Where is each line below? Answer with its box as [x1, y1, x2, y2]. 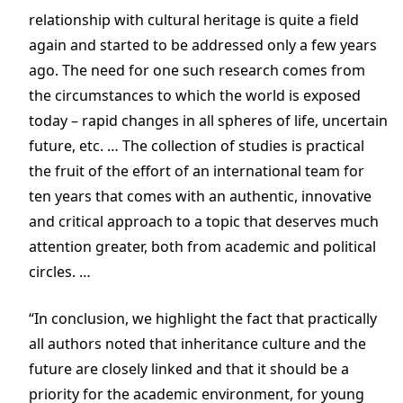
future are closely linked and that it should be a [29, 358, 349, 379]
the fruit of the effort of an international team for [29, 160, 364, 181]
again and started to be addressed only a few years [29, 34, 377, 55]
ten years [29, 185, 95, 206]
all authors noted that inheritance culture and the [29, 333, 366, 354]
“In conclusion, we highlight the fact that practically [29, 308, 377, 328]
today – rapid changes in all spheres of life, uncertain [29, 110, 388, 130]
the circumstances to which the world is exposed [29, 85, 361, 105]
